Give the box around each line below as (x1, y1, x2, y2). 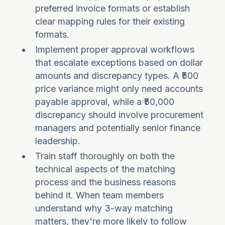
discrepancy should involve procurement (35, 109, 204, 120)
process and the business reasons (35, 177, 176, 187)
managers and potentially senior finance (35, 123, 201, 133)
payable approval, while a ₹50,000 (35, 96, 175, 107)
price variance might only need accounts (35, 83, 203, 94)
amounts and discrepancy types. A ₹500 (35, 70, 199, 81)
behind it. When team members (35, 190, 164, 200)
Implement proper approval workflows (35, 44, 195, 55)
